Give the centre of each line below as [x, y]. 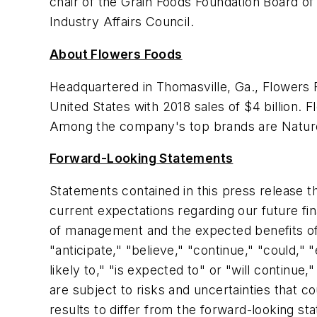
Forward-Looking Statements [142, 158]
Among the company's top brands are [166, 126]
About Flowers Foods [116, 54]
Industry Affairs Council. [122, 22]
